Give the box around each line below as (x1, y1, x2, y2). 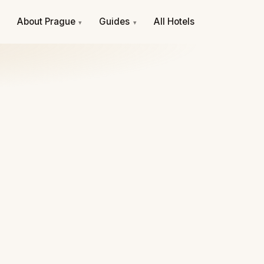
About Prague (16, 15, 78, 27)
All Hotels (153, 15, 194, 27)
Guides (99, 15, 133, 27)
